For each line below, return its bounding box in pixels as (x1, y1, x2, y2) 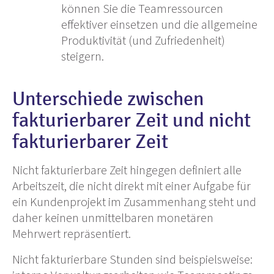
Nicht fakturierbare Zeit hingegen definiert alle (12, 162, 242, 178)
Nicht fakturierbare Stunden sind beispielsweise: (12, 251, 253, 267)
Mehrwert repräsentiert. (12, 226, 131, 242)
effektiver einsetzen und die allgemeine (61, 17, 257, 32)
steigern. (61, 48, 104, 64)
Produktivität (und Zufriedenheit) (61, 32, 225, 48)
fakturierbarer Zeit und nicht (12, 109, 251, 133)
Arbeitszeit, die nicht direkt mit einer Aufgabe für (12, 178, 251, 194)
